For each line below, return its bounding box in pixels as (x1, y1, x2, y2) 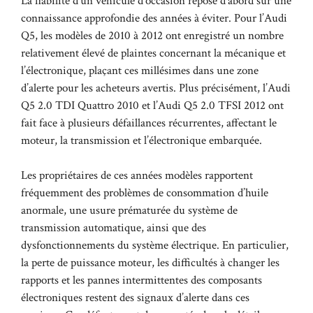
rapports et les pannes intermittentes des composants (21, 272, 262, 289)
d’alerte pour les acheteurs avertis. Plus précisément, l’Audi (21, 80, 291, 96)
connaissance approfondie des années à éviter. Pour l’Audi (21, 10, 287, 26)
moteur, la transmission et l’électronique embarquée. (21, 132, 262, 148)
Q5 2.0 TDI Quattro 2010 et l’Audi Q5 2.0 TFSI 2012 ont (21, 97, 284, 113)
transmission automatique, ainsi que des (21, 220, 206, 236)
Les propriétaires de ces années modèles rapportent (21, 168, 253, 184)
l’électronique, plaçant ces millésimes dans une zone (21, 62, 259, 78)
